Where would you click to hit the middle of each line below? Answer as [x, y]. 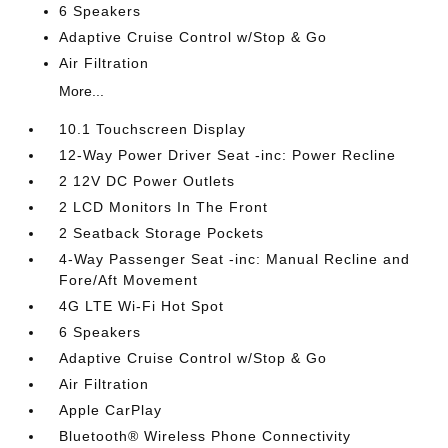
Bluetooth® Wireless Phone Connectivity [205, 436]
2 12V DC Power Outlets [147, 181]
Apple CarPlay [111, 410]
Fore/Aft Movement [129, 280]
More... [82, 91]
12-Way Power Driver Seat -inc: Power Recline [228, 155]
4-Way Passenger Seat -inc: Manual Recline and [235, 259]
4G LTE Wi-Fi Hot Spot [142, 306]
